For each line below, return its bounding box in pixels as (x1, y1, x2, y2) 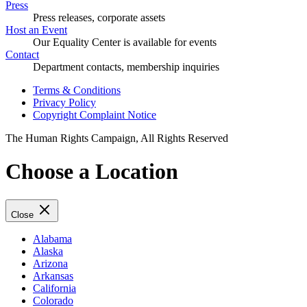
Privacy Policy (33, 96, 96, 108)
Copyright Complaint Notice (33, 108, 156, 121)
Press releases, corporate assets (33, 11, 165, 23)
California (33, 282, 76, 294)
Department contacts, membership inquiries (33, 60, 219, 73)
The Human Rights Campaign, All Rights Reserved (5, 132, 228, 144)
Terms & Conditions (33, 84, 121, 96)
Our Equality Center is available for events (33, 36, 217, 48)
